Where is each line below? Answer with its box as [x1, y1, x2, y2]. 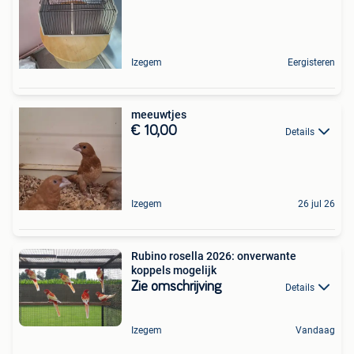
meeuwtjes [131, 107, 186, 121]
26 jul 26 [298, 198, 335, 209]
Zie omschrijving [131, 279, 221, 294]
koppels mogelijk [131, 263, 217, 277]
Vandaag [296, 325, 335, 337]
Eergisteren [288, 56, 335, 68]
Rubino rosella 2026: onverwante [131, 249, 296, 262]
